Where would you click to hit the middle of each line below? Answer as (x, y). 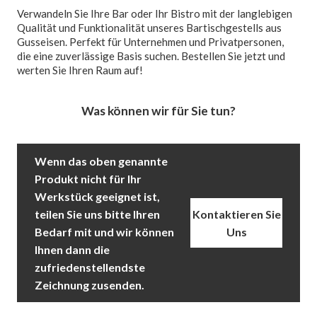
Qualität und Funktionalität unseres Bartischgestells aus (150, 27)
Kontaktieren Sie (236, 214)
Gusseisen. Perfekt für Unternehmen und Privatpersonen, (151, 41)
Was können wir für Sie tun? (158, 110)
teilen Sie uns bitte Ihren (97, 214)
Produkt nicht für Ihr (88, 178)
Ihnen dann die (72, 249)
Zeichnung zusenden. (89, 284)
